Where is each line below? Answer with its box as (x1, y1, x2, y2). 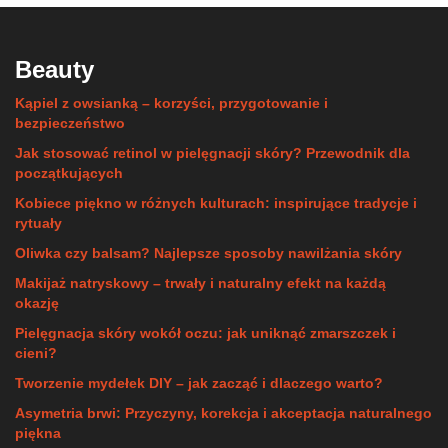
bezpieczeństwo (15, 115, 125, 131)
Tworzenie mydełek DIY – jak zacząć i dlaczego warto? (15, 375, 383, 391)
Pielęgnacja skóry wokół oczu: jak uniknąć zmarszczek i (15, 325, 396, 341)
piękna (15, 425, 61, 441)
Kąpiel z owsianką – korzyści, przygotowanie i (15, 95, 328, 111)
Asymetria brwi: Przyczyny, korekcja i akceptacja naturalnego (15, 405, 432, 421)
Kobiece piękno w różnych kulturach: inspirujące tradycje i (15, 195, 417, 211)
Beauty (15, 56, 94, 83)
